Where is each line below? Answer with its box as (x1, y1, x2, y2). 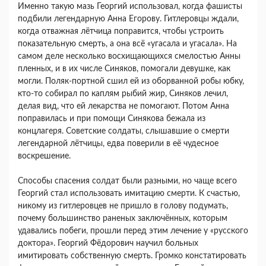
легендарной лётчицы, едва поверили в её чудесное (18, 140, 218, 148)
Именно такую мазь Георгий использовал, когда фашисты (18, 2, 242, 11)
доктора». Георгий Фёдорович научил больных (18, 239, 198, 248)
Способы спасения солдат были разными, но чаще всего (18, 177, 237, 186)
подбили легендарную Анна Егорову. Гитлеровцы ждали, (18, 15, 239, 24)
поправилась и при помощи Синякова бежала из (18, 115, 205, 123)
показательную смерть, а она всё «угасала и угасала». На (18, 40, 237, 49)
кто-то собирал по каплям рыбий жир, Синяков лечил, (18, 90, 228, 99)
